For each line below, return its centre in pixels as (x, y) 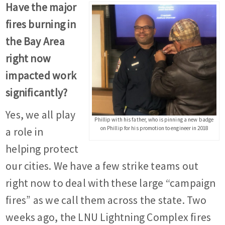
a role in (25, 132)
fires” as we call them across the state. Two (106, 200)
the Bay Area (35, 42)
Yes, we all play (41, 115)
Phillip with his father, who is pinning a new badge (154, 119)
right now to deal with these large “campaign (111, 183)
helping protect (42, 149)
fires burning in (41, 25)
